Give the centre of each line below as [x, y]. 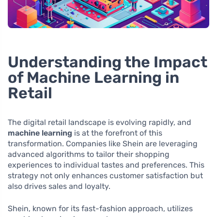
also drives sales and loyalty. [59, 186]
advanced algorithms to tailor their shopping [89, 154]
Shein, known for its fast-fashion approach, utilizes [100, 208]
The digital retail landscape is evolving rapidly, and [100, 122]
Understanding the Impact [108, 62]
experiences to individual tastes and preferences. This [106, 165]
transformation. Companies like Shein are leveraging [103, 143]
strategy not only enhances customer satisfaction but [105, 175]
